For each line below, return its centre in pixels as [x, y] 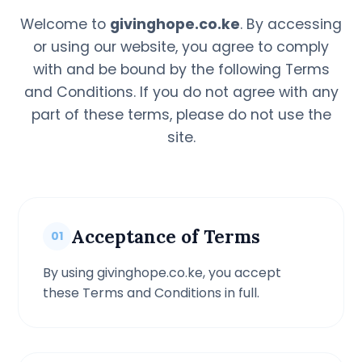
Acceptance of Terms [166, 236]
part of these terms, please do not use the [181, 115]
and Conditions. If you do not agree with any [181, 92]
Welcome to [65, 24]
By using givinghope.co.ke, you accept [162, 273]
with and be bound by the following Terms [181, 69]
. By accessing [291, 24]
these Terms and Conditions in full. [152, 293]
